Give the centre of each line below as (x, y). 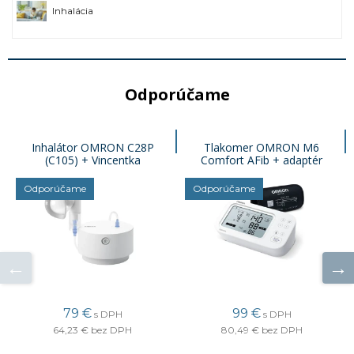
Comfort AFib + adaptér (262, 160)
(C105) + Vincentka (92, 160)
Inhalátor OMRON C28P (92, 147)
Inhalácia (73, 11)
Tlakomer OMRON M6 (262, 147)
